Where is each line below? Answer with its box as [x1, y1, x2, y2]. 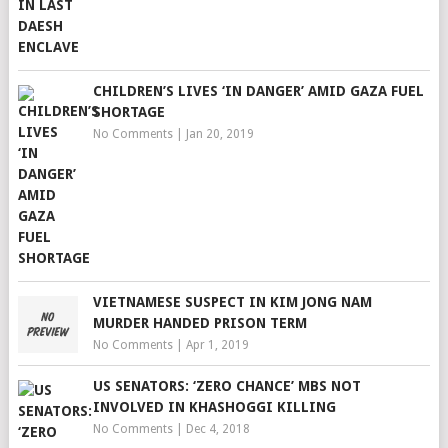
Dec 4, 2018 [185, 422, 250, 436]
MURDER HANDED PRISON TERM [92, 315, 307, 331]
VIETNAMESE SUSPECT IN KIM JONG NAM [92, 294, 372, 310]
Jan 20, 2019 [185, 127, 254, 141]
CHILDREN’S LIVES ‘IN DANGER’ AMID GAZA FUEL [92, 83, 424, 99]
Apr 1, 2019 [185, 338, 249, 352]
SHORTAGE [92, 104, 165, 120]
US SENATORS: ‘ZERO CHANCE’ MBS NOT [92, 378, 361, 394]
